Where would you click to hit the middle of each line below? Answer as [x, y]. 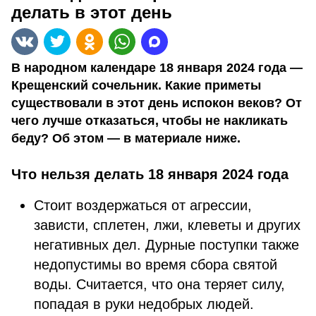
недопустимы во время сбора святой [156, 265]
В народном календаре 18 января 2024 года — [157, 68]
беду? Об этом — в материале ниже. [126, 138]
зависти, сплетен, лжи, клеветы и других [167, 225]
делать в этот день [92, 12]
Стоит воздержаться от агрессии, [143, 205]
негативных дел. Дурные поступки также [166, 245]
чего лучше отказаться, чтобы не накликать [150, 121]
